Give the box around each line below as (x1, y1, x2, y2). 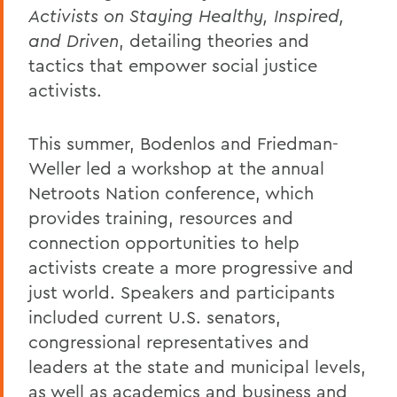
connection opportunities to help (28, 230, 300, 253)
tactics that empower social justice (28, 53, 317, 76)
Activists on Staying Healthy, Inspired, (28, 4, 345, 27)
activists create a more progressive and (28, 255, 354, 278)
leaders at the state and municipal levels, (28, 354, 366, 378)
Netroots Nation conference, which (28, 181, 314, 204)
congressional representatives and (28, 330, 309, 353)
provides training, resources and (28, 206, 293, 229)
